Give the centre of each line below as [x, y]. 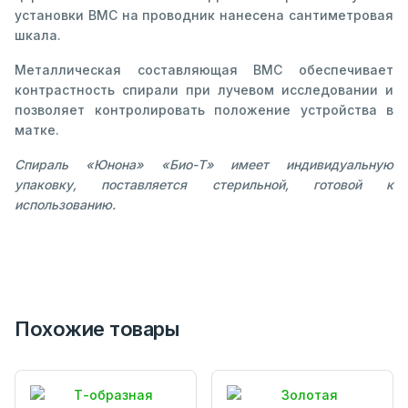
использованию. [65, 204]
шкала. [38, 35]
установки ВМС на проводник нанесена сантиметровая [204, 15]
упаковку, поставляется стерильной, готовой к [204, 184]
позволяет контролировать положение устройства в [204, 109]
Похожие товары [97, 328]
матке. [37, 129]
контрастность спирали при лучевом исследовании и [204, 89]
